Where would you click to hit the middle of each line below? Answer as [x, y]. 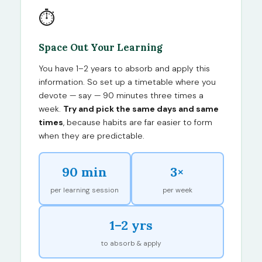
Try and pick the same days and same [141, 109]
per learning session [85, 190]
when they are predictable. [91, 136]
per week [177, 190]
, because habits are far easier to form [137, 123]
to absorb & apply [131, 243]
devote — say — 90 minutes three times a [121, 96]
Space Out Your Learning [100, 47]
